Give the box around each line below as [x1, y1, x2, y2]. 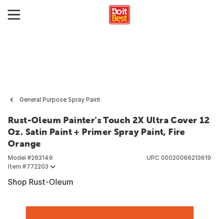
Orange [8, 138, 41, 149]
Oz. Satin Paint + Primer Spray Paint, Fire [8, 127, 185, 137]
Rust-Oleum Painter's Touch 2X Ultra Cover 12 [8, 115, 210, 125]
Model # [8, 154, 31, 161]
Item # [8, 163, 26, 170]
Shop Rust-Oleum [8, 177, 73, 187]
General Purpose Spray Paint [20, 96, 100, 103]
